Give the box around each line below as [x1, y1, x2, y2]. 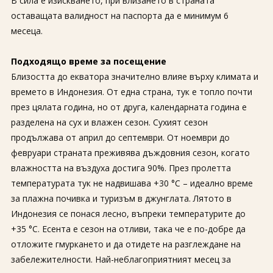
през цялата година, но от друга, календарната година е [10, 101, 247, 113]
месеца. [10, 25, 43, 37]
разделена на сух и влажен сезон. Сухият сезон [10, 116, 208, 128]
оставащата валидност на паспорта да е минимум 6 [10, 10, 229, 21]
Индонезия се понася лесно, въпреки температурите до [10, 208, 246, 219]
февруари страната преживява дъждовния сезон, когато [10, 147, 250, 158]
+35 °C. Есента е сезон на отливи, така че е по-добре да [10, 223, 246, 235]
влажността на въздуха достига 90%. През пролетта [10, 162, 231, 174]
